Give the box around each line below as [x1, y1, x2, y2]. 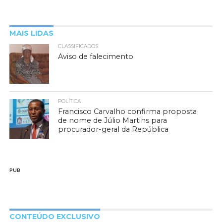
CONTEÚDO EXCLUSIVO [9, 212, 100, 221]
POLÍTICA [58, 98, 81, 105]
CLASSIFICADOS [58, 43, 99, 50]
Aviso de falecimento [58, 52, 134, 61]
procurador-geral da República [58, 124, 169, 134]
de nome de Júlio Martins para [58, 115, 167, 125]
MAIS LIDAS [9, 28, 54, 38]
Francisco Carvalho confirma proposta [58, 107, 197, 116]
